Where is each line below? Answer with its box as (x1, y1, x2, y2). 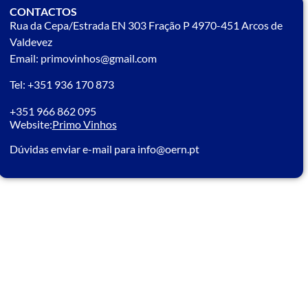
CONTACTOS (9, 5, 77, 18)
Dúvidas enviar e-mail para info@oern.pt (9, 142, 199, 155)
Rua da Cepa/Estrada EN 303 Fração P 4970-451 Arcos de (9, 19, 283, 32)
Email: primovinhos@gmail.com (9, 52, 157, 65)
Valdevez (9, 35, 52, 48)
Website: (9, 118, 52, 131)
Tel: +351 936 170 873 (9, 78, 114, 91)
